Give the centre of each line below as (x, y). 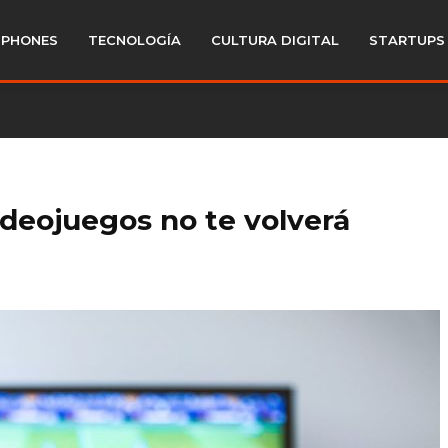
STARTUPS (407, 40)
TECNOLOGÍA (134, 40)
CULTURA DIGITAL (275, 40)
